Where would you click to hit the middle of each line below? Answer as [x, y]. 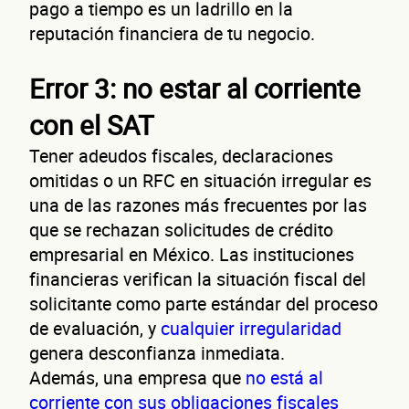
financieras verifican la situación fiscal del [198, 278]
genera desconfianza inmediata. [157, 352]
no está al [284, 377]
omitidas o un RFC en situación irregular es [200, 180]
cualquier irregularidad [251, 328]
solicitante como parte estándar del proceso [204, 303]
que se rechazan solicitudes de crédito [181, 229]
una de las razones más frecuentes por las [198, 204]
